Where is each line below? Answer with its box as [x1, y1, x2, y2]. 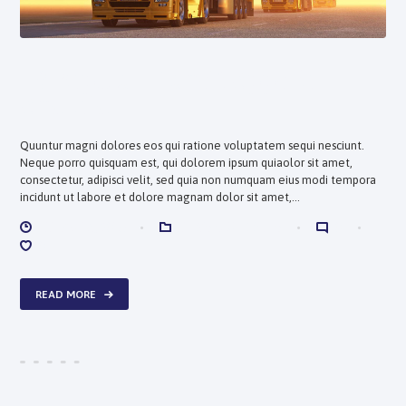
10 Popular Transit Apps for [20, 64, 327, 95]
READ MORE [35, 287, 97, 301]
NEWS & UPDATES [177, 219, 283, 235]
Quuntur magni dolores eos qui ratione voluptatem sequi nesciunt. [20, 138, 365, 152]
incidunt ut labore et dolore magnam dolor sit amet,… [20, 189, 301, 204]
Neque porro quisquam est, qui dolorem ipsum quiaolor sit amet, [20, 155, 353, 169]
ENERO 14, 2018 [37, 219, 126, 235]
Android [20, 90, 111, 121]
